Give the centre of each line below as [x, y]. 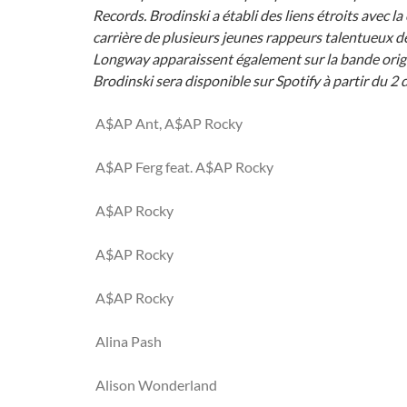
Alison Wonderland [156, 385]
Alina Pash [129, 341]
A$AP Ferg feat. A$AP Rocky [184, 167]
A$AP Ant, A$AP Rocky [169, 123]
